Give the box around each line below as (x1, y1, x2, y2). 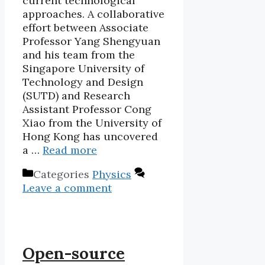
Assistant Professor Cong (22, 102, 151, 116)
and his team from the (22, 47, 135, 62)
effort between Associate (22, 20, 148, 34)
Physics (92, 167, 131, 181)
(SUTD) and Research (22, 88, 130, 102)
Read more (43, 143, 97, 157)
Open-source (22, 243, 125, 263)
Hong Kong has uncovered (22, 129, 158, 143)
